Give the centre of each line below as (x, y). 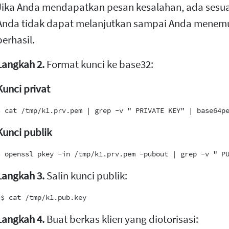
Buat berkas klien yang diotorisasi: (121, 219)
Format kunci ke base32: (99, 64)
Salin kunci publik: (86, 176)
